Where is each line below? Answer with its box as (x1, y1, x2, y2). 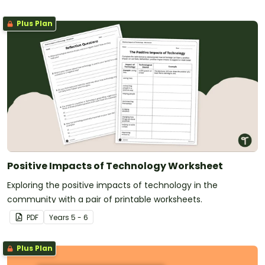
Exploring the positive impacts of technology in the (7, 179, 218, 191)
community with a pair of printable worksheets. (7, 193, 202, 205)
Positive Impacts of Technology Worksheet (7, 159, 223, 173)
